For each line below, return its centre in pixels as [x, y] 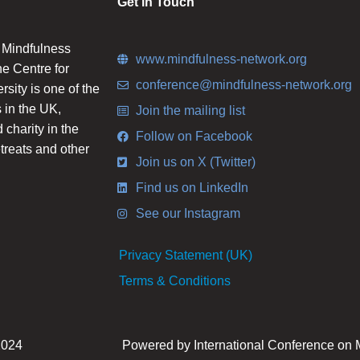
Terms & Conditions [175, 281]
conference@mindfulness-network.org [243, 85]
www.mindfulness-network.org [221, 59]
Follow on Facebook [194, 137]
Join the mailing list [190, 111]
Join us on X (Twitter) [195, 162]
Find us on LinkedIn [192, 188]
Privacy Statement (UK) [186, 256]
